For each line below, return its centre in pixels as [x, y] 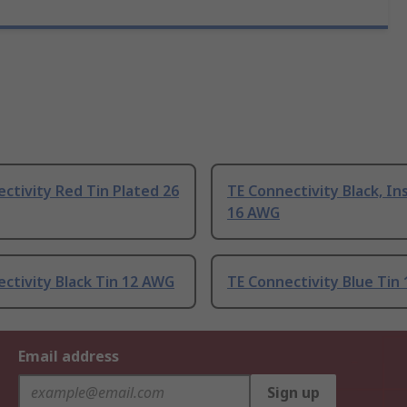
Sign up [293, 393]
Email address [69, 357]
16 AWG [253, 213]
